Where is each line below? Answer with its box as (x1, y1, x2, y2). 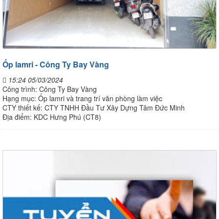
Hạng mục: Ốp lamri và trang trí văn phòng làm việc (2, 93, 162, 103)
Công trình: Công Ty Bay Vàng (2, 84, 97, 94)
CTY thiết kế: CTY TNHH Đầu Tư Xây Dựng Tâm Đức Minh (2, 102, 185, 112)
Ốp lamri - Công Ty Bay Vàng (2, 58, 109, 70)
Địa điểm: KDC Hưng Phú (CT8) (2, 111, 101, 122)
